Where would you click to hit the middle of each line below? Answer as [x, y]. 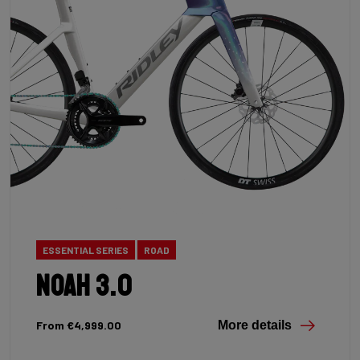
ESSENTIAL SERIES [86, 250]
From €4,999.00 [79, 325]
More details [255, 325]
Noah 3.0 [84, 287]
